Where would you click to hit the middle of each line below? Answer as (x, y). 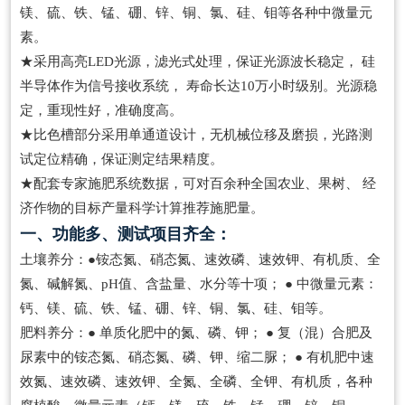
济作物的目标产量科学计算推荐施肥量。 (142, 207)
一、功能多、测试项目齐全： (126, 234)
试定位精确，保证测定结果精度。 (122, 159)
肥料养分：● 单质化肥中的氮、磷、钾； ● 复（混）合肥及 (196, 332)
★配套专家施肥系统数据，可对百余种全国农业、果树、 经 (198, 183)
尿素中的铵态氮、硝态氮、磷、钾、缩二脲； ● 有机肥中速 (197, 357)
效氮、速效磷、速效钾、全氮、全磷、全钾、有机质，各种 (196, 381)
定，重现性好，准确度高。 (101, 110)
